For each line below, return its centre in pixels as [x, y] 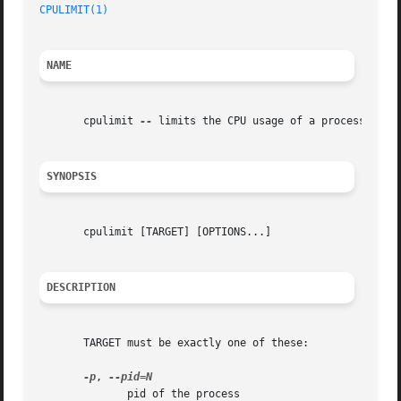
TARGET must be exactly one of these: [175, 343]
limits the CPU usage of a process [259, 121]
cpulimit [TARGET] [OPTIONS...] [156, 232]
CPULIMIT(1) [74, 10]
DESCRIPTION [81, 288]
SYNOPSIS [72, 177]
